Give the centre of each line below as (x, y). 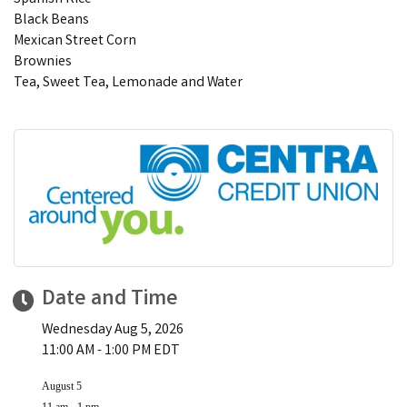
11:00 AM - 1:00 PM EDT (111, 351)
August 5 (62, 386)
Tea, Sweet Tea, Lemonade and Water (128, 83)
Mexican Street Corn (75, 41)
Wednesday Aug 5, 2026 (113, 330)
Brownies (43, 62)
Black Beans (51, 20)
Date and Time (110, 300)
